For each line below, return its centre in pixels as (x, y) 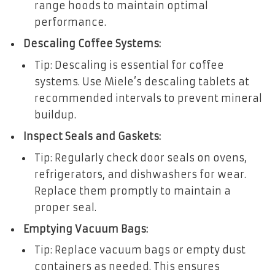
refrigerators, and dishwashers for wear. (140, 174)
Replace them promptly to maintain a (133, 191)
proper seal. (65, 207)
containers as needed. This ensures (127, 267)
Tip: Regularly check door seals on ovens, (141, 157)
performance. (70, 22)
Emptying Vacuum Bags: (86, 229)
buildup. (55, 114)
